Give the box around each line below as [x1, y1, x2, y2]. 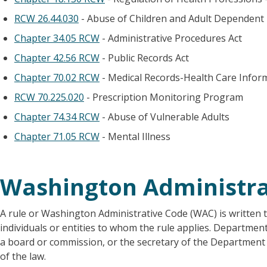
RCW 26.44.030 [14, 12, 79, 25]
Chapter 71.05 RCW [14, 130, 100, 143]
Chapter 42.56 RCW [14, 51, 100, 64]
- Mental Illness [100, 130, 170, 143]
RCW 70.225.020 [14, 91, 84, 104]
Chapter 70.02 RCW [14, 71, 100, 84]
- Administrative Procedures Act [100, 32, 242, 45]
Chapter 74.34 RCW [14, 110, 100, 123]
